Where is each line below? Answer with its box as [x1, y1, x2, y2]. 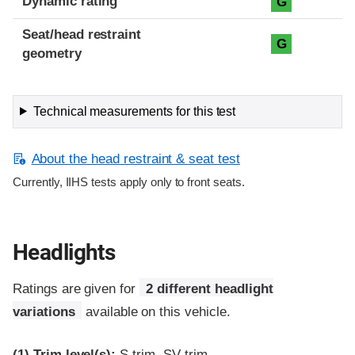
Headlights [13, 239, 116, 265]
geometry [22, 45, 82, 61]
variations [13, 303, 75, 319]
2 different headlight [146, 281, 273, 296]
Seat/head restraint [22, 26, 142, 42]
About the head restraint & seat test [31, 151, 240, 166]
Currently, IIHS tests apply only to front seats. [13, 175, 245, 189]
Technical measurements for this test [32, 104, 236, 118]
